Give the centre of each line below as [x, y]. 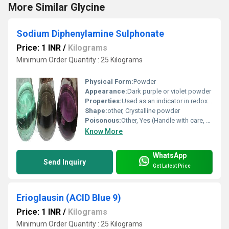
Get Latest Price [172, 166]
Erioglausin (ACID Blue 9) [69, 197]
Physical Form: [109, 81]
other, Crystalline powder [144, 110]
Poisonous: [103, 120]
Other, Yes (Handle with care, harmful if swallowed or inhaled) [164, 120]
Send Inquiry [65, 162]
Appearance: [106, 91]
